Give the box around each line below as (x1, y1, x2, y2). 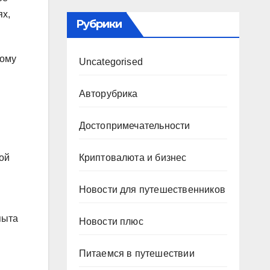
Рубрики (75, 17, 122, 31)
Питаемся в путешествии (78, 248, 195, 259)
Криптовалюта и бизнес (78, 152, 187, 163)
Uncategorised (78, 57, 143, 67)
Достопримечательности (78, 121, 190, 131)
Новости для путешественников (78, 184, 226, 195)
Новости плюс (78, 216, 143, 227)
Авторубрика (78, 89, 138, 99)
